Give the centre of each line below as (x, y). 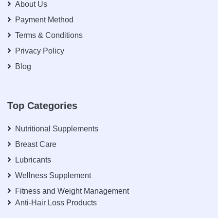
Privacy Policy (40, 51)
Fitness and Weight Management (72, 191)
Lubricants (33, 160)
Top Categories (42, 106)
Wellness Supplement (53, 175)
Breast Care (36, 144)
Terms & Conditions (49, 35)
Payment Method (44, 20)
